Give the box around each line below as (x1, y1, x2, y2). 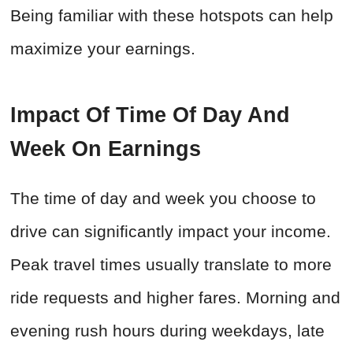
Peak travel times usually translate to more (10, 255, 332, 274)
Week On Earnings (10, 137, 201, 162)
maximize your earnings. (10, 39, 195, 58)
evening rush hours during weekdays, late (10, 321, 325, 340)
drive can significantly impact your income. (10, 222, 331, 241)
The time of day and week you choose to (10, 189, 316, 208)
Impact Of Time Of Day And (10, 103, 290, 128)
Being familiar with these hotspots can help (10, 6, 333, 25)
